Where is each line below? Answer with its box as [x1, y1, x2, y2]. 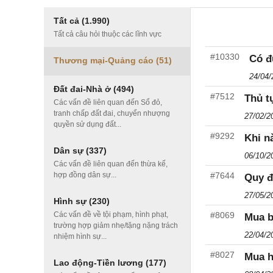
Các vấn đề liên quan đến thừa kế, [54, 160, 168, 168]
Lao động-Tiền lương [54, 258, 146, 268]
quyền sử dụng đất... [54, 120, 121, 129]
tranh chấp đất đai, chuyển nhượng [54, 109, 170, 118]
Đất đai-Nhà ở [54, 84, 113, 94]
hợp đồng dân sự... [54, 171, 116, 179]
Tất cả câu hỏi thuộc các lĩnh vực [54, 30, 161, 38]
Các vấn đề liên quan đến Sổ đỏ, [54, 98, 162, 107]
